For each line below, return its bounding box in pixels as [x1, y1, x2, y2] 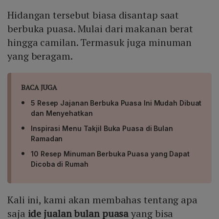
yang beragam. [7, 49, 73, 63]
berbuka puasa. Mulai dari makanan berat [7, 22, 194, 36]
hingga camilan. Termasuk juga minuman [7, 36, 192, 49]
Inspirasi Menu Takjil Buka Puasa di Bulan [31, 124, 173, 133]
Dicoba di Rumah [31, 160, 88, 169]
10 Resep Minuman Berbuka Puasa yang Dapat [31, 150, 190, 158]
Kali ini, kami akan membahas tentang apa [7, 193, 197, 207]
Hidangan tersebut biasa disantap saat [7, 8, 179, 22]
